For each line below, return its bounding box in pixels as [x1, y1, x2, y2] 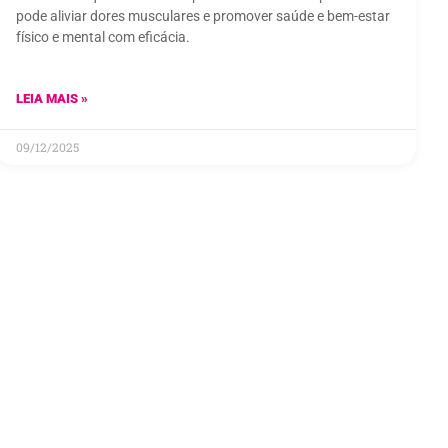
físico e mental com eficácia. [16, 29, 190, 46]
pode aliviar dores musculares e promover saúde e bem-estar [16, 8, 390, 25]
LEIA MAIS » [16, 91, 88, 107]
